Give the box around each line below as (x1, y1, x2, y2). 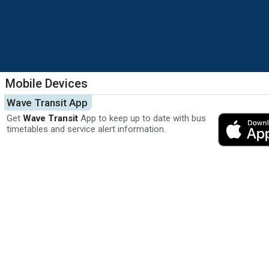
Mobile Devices (5, 76, 88, 91)
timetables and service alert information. (6, 123, 166, 134)
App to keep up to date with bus (77, 112, 206, 124)
